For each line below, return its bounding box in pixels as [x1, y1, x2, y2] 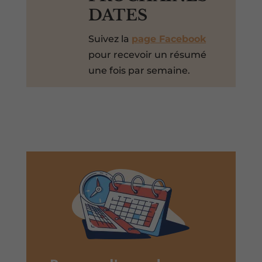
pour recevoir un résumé [88, 49, 206, 60]
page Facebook [131, 33, 206, 44]
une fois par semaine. [88, 64, 190, 76]
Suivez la [88, 33, 132, 44]
